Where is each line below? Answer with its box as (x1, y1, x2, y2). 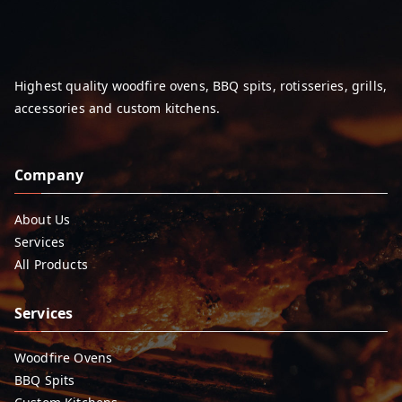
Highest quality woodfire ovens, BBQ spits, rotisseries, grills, (14, 77, 388, 95)
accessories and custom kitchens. (14, 100, 221, 118)
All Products (14, 256, 88, 274)
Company (14, 165, 84, 186)
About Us (14, 211, 71, 229)
